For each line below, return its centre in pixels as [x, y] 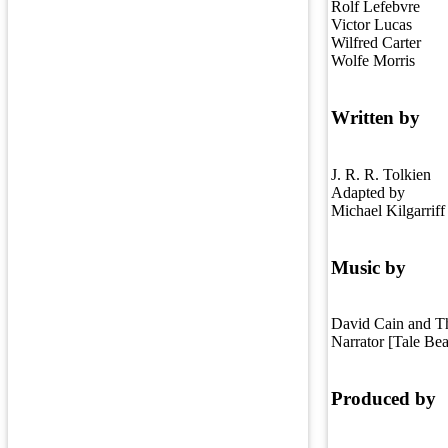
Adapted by [368, 192]
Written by [375, 118]
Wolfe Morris [373, 61]
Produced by [383, 399]
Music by [368, 267]
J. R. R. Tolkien [381, 174]
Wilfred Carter [376, 43]
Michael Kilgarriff [388, 210]
